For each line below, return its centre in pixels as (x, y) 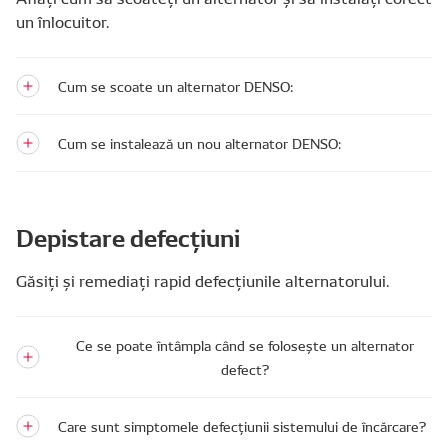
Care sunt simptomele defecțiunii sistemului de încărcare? (242, 426)
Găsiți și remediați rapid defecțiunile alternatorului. (202, 280)
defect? (245, 369)
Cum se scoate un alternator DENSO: (175, 86)
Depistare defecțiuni (128, 236)
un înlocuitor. (62, 21)
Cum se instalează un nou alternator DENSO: (199, 143)
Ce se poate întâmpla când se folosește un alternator (245, 345)
